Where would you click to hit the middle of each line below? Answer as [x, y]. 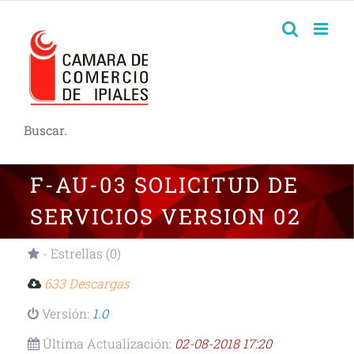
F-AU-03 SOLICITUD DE [164, 185]
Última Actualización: [107, 343]
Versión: [66, 313]
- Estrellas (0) [80, 253]
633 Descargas [87, 283]
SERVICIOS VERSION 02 [165, 216]
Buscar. [45, 130]
